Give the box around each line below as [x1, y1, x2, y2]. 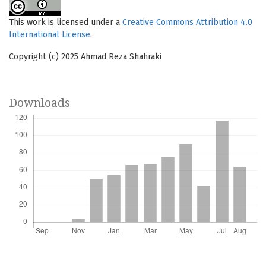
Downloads [9, 96, 70, 110]
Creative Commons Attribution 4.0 [122, 17, 252, 28]
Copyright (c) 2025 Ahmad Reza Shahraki [9, 52, 161, 62]
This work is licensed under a [9, 17, 122, 28]
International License [9, 30, 90, 40]
